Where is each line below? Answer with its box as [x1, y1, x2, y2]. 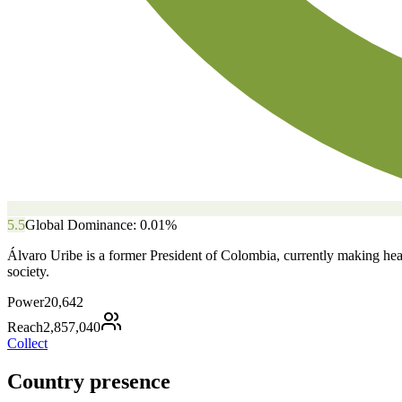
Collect [7, 335, 48, 351]
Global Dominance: [25, 216, 140, 232]
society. [7, 263, 49, 279]
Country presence [7, 369, 170, 393]
